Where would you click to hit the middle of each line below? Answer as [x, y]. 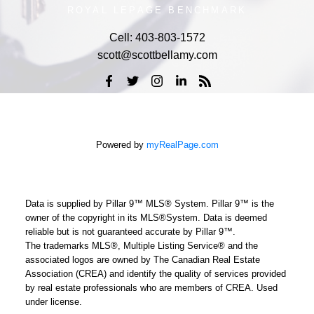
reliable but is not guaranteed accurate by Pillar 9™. [130, 232]
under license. [53, 302]
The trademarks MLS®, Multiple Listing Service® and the [141, 246]
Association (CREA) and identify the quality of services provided [155, 274]
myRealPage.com [182, 145]
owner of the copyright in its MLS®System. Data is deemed [146, 218]
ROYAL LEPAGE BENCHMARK [157, 10]
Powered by [121, 145]
